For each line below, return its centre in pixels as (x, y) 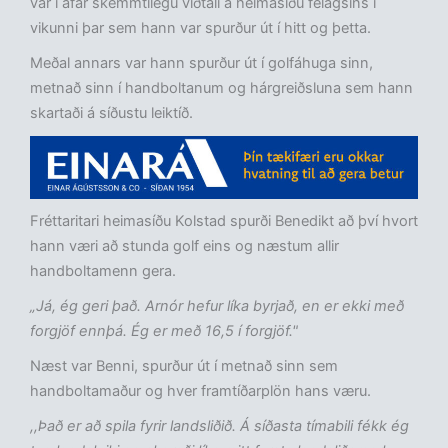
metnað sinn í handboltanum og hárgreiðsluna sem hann (221, 87)
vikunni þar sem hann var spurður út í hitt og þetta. (200, 27)
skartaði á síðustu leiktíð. (111, 112)
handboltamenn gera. (103, 271)
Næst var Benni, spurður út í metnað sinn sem (184, 366)
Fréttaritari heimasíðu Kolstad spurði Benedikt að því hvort (224, 221)
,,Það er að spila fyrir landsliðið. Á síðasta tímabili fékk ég (219, 426)
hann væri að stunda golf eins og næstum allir (184, 246)
